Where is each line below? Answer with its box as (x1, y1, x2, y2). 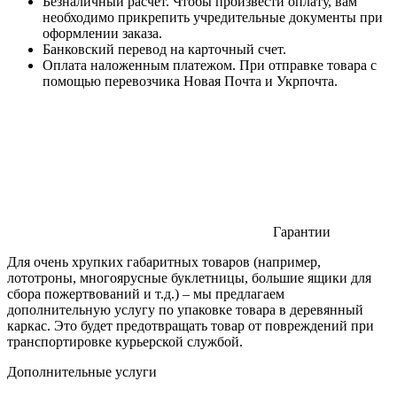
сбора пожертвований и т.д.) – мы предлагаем (7, 286, 284, 301)
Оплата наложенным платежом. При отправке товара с (43, 58, 377, 73)
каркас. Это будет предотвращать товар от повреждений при (7, 318, 374, 333)
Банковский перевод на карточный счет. (43, 42, 286, 57)
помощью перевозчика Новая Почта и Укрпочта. (43, 74, 338, 89)
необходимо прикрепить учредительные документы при (43, 10, 383, 25)
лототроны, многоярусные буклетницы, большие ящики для (7, 270, 371, 285)
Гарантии (273, 224, 331, 239)
